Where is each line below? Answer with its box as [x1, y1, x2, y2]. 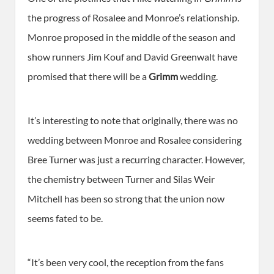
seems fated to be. [28, 212, 103, 224]
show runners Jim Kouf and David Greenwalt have [28, 51, 237, 63]
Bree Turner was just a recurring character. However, [28, 154, 245, 166]
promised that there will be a [28, 70, 149, 83]
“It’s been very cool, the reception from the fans [28, 256, 224, 268]
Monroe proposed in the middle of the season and [28, 31, 235, 43]
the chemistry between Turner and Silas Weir [28, 173, 215, 185]
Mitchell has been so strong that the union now [28, 193, 224, 205]
